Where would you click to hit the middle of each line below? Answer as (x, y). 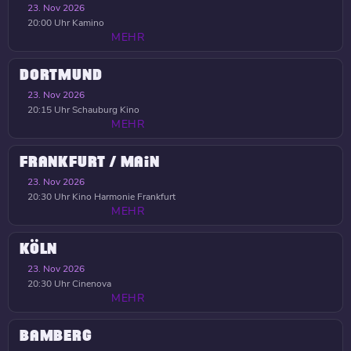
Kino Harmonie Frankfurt (123, 197)
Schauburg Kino (105, 110)
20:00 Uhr (49, 23)
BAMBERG (56, 336)
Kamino (87, 23)
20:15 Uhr (49, 110)
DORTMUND (61, 75)
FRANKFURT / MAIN (90, 162)
